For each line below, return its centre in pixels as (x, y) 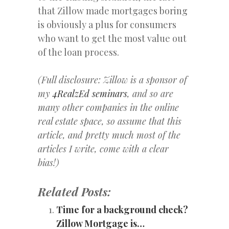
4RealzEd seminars (90, 93)
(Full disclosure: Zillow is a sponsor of (112, 79)
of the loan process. (78, 52)
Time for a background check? (122, 209)
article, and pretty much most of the (109, 135)
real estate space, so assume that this (110, 121)
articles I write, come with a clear (103, 148)
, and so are (150, 93)
